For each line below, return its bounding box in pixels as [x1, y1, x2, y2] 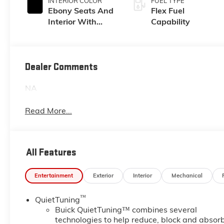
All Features [26, 146, 76, 158]
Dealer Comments [24, 61, 97, 73]
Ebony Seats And [47, 5, 113, 15]
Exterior [92, 171, 113, 179]
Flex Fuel [151, 5, 185, 15]
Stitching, [47, 38, 84, 48]
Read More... [24, 105, 72, 116]
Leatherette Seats [47, 49, 116, 59]
